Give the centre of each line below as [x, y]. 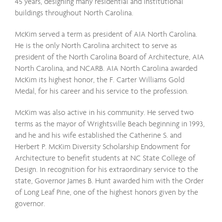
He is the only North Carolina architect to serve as [96, 45]
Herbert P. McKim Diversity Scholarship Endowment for [103, 146]
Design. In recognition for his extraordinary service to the [107, 169]
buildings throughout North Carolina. [74, 13]
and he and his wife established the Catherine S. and [98, 135]
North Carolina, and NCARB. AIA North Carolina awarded [106, 68]
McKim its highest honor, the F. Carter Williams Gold [100, 80]
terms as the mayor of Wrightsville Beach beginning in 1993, [110, 124]
